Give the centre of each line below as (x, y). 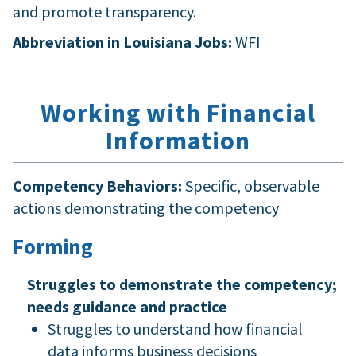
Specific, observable (252, 185)
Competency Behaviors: (99, 185)
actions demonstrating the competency (146, 207)
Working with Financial (178, 112)
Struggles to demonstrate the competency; (182, 284)
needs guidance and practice (127, 306)
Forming (53, 246)
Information (178, 140)
